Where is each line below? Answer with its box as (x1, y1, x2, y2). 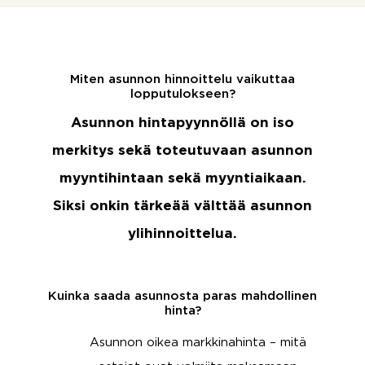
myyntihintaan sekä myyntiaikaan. (59, 173, 306, 185)
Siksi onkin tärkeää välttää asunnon (53, 200, 312, 213)
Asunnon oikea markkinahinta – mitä (89, 336, 306, 348)
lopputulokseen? (130, 89, 235, 99)
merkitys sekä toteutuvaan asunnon (52, 145, 313, 157)
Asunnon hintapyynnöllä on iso (71, 117, 294, 130)
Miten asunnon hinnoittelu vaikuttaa (70, 74, 295, 85)
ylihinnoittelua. (128, 228, 237, 240)
